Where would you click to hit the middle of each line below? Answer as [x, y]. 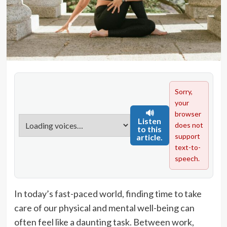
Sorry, [183, 92]
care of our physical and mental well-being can [104, 208]
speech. [187, 159]
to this [150, 129]
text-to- [187, 147]
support [187, 136]
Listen [150, 121]
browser [188, 114]
